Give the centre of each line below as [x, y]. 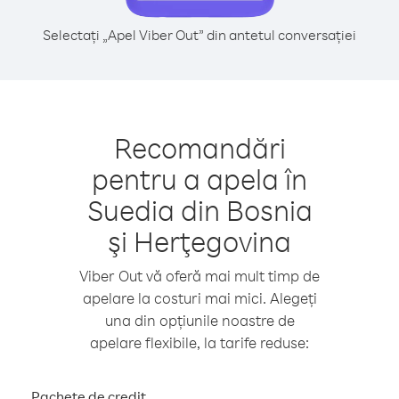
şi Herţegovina [199, 241]
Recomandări [199, 147]
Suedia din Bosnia [199, 210]
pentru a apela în [199, 179]
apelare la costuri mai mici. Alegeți [199, 298]
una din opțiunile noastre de [199, 320]
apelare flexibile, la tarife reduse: [199, 342]
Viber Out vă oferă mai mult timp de [199, 276]
